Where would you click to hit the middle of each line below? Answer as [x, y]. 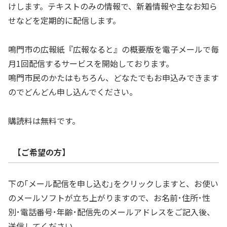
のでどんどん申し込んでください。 [73, 92]
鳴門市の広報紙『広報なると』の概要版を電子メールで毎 [113, 49]
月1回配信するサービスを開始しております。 [91, 64]
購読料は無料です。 [44, 120]
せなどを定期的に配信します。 [64, 21]
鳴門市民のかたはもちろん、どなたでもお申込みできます [113, 78]
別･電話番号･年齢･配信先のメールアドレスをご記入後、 [111, 212]
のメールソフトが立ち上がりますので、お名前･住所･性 [109, 197]
